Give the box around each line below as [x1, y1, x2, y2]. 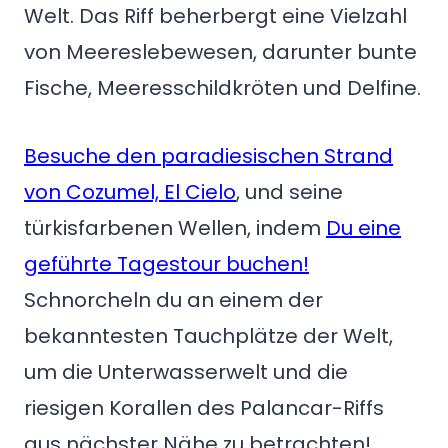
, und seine [236, 178, 343, 206]
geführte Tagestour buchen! [24, 250, 309, 278]
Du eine [326, 214, 401, 242]
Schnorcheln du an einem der [24, 286, 323, 314]
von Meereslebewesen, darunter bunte [24, 38, 417, 66]
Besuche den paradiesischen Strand [24, 142, 393, 170]
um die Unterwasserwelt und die [24, 358, 348, 386]
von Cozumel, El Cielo [24, 178, 236, 206]
